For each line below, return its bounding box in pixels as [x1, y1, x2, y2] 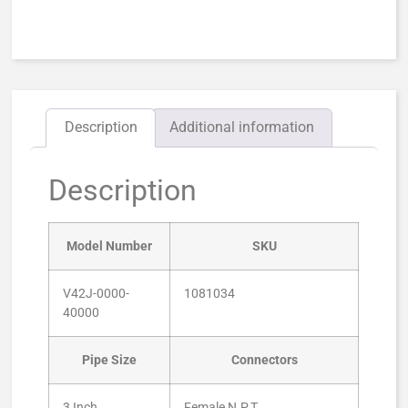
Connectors [230, 352, 298, 369]
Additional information [169, 118, 314, 137]
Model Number [66, 239, 153, 255]
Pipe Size [82, 352, 138, 369]
